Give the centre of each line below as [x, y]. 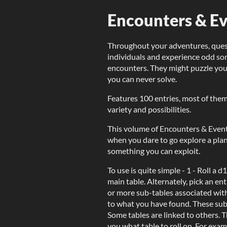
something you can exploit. [154, 151]
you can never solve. [142, 79]
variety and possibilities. [149, 109]
